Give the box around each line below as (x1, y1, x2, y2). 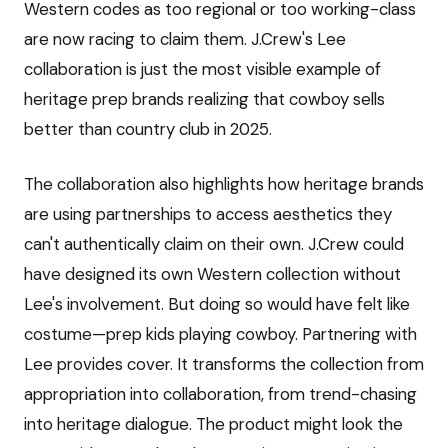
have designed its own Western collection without (24, 263, 401, 286)
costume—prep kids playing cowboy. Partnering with (24, 323, 417, 346)
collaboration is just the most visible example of (24, 57, 381, 80)
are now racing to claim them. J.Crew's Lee (24, 27, 346, 50)
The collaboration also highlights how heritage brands (24, 173, 424, 196)
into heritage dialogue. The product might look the (24, 413, 403, 436)
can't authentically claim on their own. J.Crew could (24, 233, 404, 256)
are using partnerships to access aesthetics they (24, 203, 392, 226)
